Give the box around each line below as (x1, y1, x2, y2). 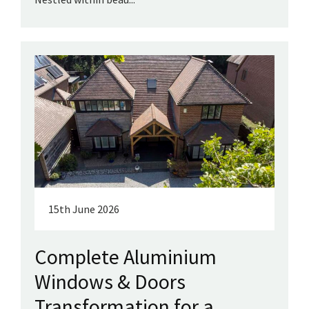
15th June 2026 (48, 202, 119, 217)
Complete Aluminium (34, 243, 217, 270)
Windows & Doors (34, 268, 186, 295)
